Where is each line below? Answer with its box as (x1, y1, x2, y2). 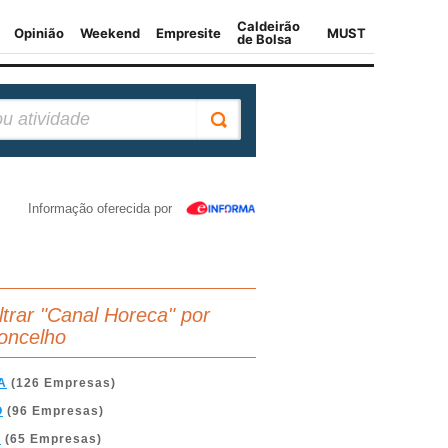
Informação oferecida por (28, 201, 172, 216)
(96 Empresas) (3, 404, 104, 418)
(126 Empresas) (7, 376, 116, 390)
